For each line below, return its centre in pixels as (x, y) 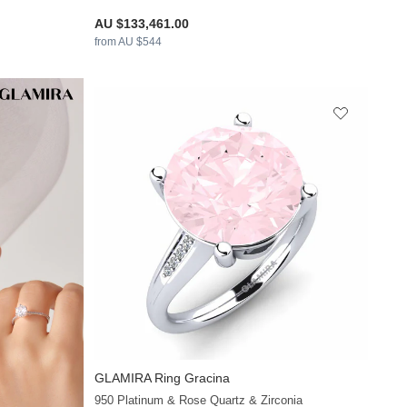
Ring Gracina (191, 378)
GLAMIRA (123, 378)
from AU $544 (129, 41)
